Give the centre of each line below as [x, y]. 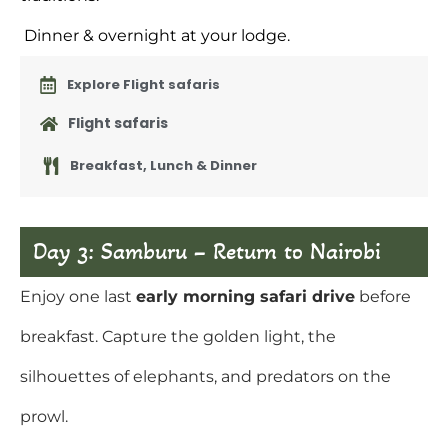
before [383, 296]
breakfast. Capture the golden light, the [178, 336]
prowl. [44, 416]
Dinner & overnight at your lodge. [155, 35]
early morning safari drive [245, 296]
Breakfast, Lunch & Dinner [163, 165]
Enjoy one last [78, 296]
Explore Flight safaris [143, 84]
